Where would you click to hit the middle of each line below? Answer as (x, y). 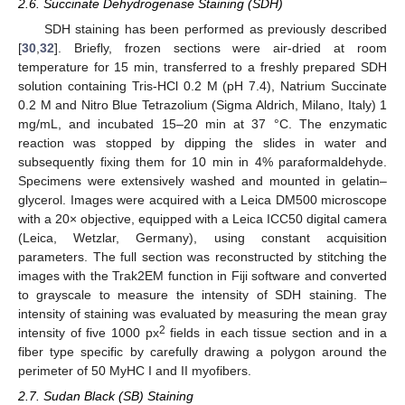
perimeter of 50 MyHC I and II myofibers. (135, 371)
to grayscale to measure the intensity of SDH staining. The (202, 295)
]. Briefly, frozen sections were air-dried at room (221, 48)
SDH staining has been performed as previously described (215, 29)
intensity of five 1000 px (89, 333)
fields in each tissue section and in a (276, 333)
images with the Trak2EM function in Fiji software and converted (202, 276)
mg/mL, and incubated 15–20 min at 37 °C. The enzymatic (202, 124)
